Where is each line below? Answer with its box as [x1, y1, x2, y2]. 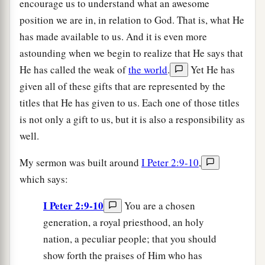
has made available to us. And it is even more [20, 29, 207, 43]
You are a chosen [124, 198, 195, 212]
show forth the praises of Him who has [43, 248, 202, 262]
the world [128, 62, 167, 76]
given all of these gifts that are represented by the [20, 79, 225, 93]
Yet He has [188, 62, 235, 76]
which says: [20, 172, 68, 186]
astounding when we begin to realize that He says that [20, 46, 243, 60]
